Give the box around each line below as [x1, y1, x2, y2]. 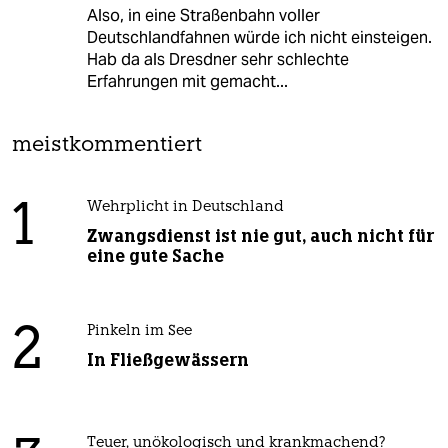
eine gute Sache [86, 245, 224, 268]
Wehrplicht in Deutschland [86, 200, 284, 216]
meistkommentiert [12, 135, 202, 157]
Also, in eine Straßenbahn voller [86, 5, 320, 27]
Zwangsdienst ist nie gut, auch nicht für [86, 225, 434, 248]
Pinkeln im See [86, 324, 192, 340]
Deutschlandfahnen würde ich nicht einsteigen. [86, 27, 432, 49]
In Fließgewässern [86, 349, 249, 372]
